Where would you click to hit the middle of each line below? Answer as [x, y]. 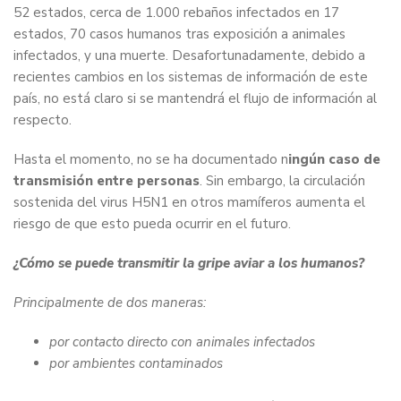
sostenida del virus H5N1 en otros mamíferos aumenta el [189, 203]
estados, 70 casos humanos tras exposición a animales [179, 34]
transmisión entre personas [107, 181]
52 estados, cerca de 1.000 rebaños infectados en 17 [176, 13]
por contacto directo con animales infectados [182, 342]
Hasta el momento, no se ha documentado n [151, 160]
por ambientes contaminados [136, 364]
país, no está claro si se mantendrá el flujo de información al [195, 99]
